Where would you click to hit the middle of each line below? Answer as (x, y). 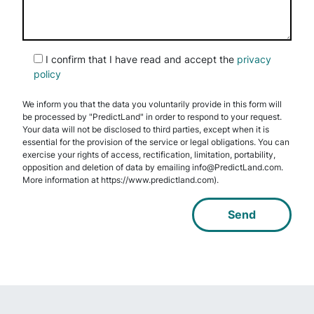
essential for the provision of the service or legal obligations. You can (156, 142)
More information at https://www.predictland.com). (121, 179)
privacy (254, 59)
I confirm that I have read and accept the (141, 59)
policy (47, 74)
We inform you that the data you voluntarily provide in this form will (152, 104)
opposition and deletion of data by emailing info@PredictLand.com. (153, 167)
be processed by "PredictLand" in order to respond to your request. (152, 116)
